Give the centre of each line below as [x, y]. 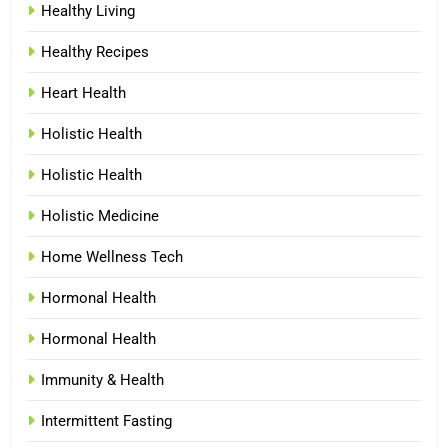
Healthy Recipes [95, 51]
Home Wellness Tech [112, 256]
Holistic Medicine [100, 215]
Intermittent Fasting [106, 420]
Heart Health [83, 92]
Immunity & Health [102, 379]
